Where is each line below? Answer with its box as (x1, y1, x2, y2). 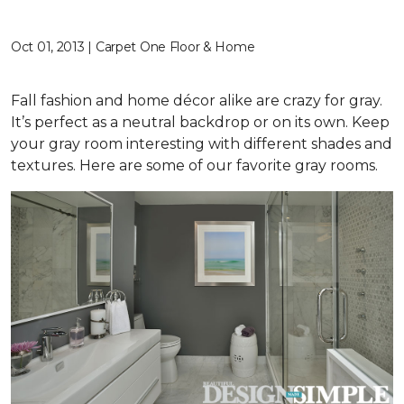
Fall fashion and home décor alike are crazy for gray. (11, 92, 382, 109)
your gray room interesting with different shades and (11, 135, 392, 152)
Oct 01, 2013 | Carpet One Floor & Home (11, 39, 255, 55)
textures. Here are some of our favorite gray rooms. (11, 157, 378, 174)
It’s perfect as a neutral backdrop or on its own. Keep (11, 114, 390, 131)
